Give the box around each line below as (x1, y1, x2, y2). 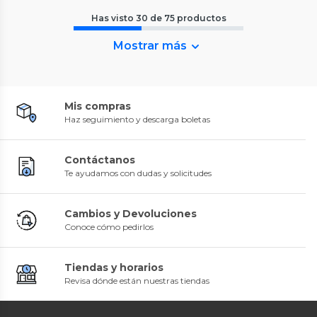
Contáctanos (64, 154, 135, 167)
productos (176, 13, 226, 24)
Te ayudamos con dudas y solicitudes (64, 168, 212, 179)
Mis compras (64, 100, 131, 113)
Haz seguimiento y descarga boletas (64, 114, 210, 125)
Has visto (91, 13, 136, 24)
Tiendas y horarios (64, 261, 163, 275)
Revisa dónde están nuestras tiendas (64, 275, 209, 287)
